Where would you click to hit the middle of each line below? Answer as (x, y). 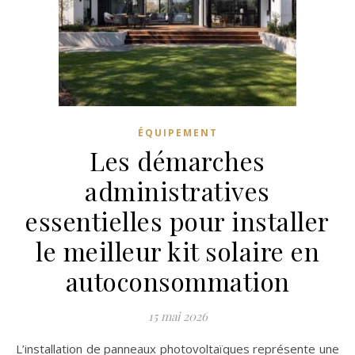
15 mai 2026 (177, 316)
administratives (177, 191)
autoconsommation (177, 281)
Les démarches (177, 160)
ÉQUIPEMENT (177, 133)
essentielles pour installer (177, 221)
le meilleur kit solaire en (177, 251)
